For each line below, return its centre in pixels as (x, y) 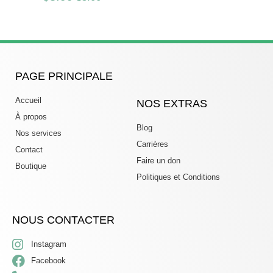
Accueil (28, 101)
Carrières (152, 144)
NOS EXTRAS (172, 104)
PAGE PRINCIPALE (64, 76)
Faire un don (158, 161)
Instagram (49, 244)
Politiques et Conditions (178, 177)
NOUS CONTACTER (63, 220)
